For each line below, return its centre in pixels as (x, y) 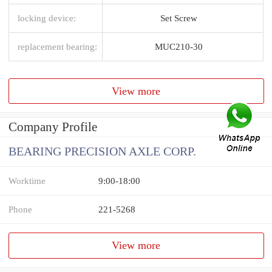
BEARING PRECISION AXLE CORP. (102, 152)
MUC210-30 (178, 46)
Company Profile (53, 127)
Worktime (27, 181)
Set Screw (178, 18)
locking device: (47, 18)
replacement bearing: (57, 46)
